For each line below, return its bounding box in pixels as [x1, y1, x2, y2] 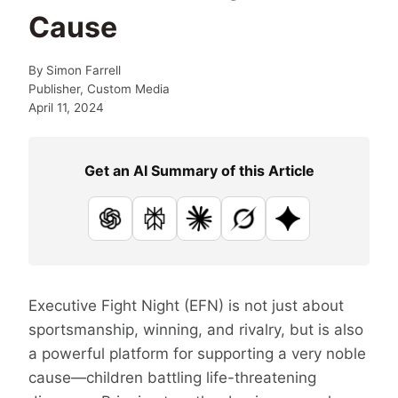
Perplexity [153, 219, 224, 238]
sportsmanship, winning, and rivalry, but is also [28, 320, 363, 338]
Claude [197, 219, 249, 238]
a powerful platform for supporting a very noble [28, 344, 366, 362]
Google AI [286, 219, 356, 238]
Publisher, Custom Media [28, 81, 170, 96]
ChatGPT [108, 219, 174, 238]
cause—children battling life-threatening [28, 368, 316, 386]
